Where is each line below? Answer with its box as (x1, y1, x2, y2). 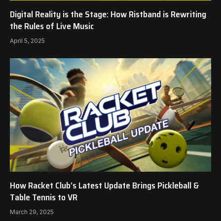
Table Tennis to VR (10, 190, 77, 204)
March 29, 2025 (10, 208, 54, 216)
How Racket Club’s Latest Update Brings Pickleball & (10, 178, 199, 192)
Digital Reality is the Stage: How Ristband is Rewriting (10, 7, 206, 22)
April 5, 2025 (10, 37, 45, 45)
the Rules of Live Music (10, 19, 94, 34)
